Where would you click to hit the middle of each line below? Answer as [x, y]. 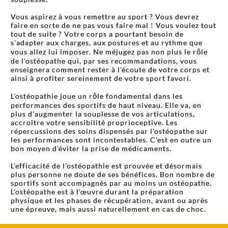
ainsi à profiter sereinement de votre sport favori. [101, 78]
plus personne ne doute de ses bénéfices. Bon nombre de [113, 175]
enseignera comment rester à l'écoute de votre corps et [110, 70]
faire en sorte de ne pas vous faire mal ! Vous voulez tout [113, 25]
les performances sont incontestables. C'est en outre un [111, 140]
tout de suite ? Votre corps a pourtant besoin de [97, 34]
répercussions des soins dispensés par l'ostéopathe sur [109, 131]
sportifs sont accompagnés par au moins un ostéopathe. [111, 183]
